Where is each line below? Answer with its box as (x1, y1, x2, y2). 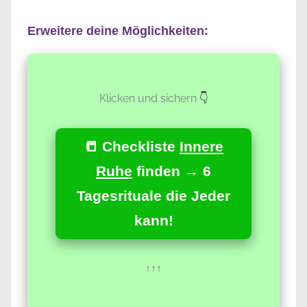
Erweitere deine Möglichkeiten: (27, 23, 208, 38)
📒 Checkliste (84, 138, 180, 154)
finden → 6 (132, 162, 211, 179)
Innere (180, 138, 223, 154)
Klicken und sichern (99, 91, 197, 105)
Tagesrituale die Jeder (77, 187, 230, 204)
